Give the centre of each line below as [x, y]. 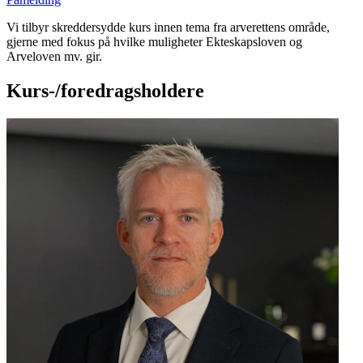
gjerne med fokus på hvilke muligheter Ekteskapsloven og [154, 42]
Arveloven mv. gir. [54, 57]
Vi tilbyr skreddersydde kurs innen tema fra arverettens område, [168, 28]
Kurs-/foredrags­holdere [105, 91]
